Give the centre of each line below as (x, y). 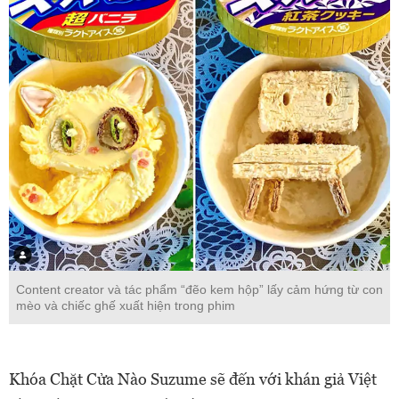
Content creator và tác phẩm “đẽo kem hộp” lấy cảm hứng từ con (199, 290)
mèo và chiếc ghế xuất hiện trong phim (126, 306)
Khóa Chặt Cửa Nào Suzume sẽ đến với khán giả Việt (193, 379)
